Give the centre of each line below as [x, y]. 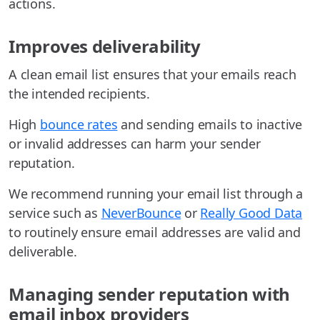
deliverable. [43, 252]
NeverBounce [141, 213]
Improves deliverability [105, 46]
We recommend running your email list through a [156, 194]
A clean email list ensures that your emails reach [152, 75]
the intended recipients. [79, 94]
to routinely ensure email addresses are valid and [155, 232]
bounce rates [79, 125]
